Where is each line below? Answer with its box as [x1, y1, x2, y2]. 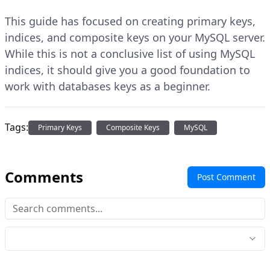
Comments [5, 166, 83, 187]
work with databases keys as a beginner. [5, 78, 210, 93]
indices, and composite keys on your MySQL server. [5, 30, 265, 45]
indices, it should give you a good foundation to [5, 62, 250, 77]
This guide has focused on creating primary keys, [5, 13, 256, 28]
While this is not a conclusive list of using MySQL [5, 46, 255, 61]
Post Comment [197, 171, 256, 183]
